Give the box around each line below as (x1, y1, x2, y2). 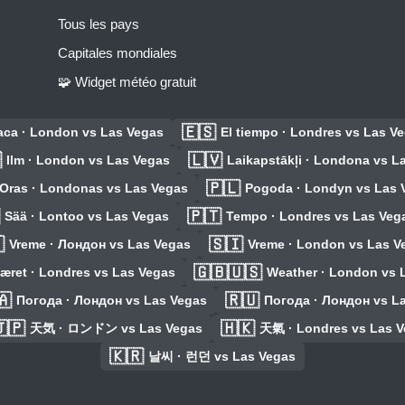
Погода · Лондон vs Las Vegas (15, 293, 207, 308)
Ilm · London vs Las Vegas (5, 153, 170, 168)
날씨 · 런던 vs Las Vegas (148, 349, 296, 364)
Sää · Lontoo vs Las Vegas (5, 209, 169, 224)
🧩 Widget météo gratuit (58, 74, 196, 90)
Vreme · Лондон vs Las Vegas (8, 237, 191, 252)
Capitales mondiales (58, 45, 177, 61)
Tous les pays (58, 16, 139, 33)
